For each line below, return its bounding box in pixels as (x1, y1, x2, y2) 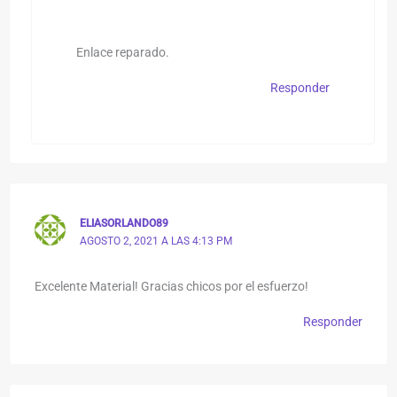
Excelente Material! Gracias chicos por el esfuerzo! (35, 278, 309, 293)
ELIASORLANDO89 (79, 216, 168, 230)
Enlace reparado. (75, 44, 169, 59)
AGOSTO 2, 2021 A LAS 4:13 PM (79, 234, 232, 247)
